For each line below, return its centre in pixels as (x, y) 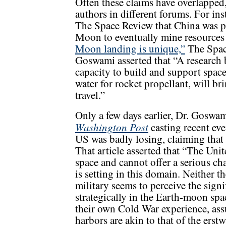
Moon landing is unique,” (130, 49)
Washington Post (112, 127)
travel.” (90, 95)
